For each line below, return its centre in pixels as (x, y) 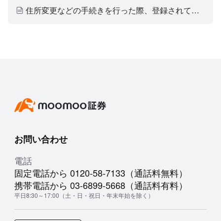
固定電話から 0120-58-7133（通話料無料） (101, 173)
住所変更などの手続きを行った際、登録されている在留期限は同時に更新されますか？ (195, 10)
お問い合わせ (41, 139)
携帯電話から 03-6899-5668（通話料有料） (101, 185)
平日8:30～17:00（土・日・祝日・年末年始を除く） (84, 195)
